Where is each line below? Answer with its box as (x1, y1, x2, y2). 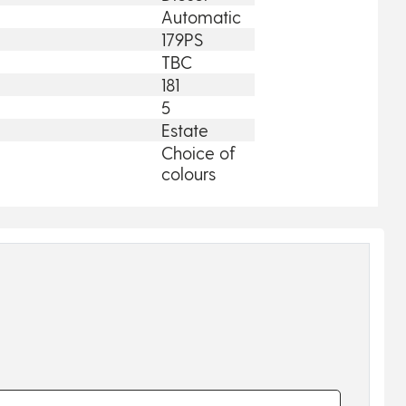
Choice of (161, 141, 237, 163)
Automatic (161, 5, 242, 27)
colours (161, 162, 217, 184)
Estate (161, 119, 209, 140)
